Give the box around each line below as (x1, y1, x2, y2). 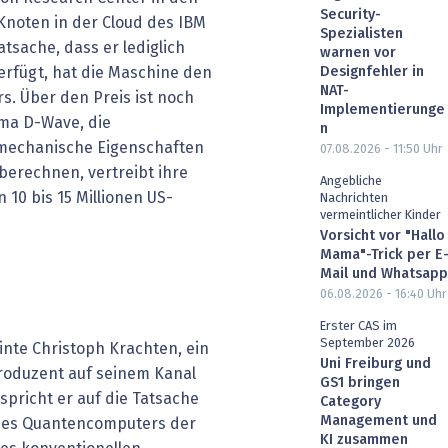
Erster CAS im (320, 319, 397, 333)
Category (320, 394, 381, 409)
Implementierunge (320, 103, 445, 118)
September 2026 (320, 336, 415, 350)
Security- (320, 8, 381, 23)
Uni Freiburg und (320, 356, 431, 371)
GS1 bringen (320, 375, 400, 390)
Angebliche (320, 175, 382, 189)
